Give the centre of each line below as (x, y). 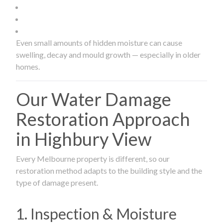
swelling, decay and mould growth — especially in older (108, 54)
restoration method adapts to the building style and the (109, 170)
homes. (28, 66)
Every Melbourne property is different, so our (93, 158)
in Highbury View (84, 139)
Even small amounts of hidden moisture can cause (99, 42)
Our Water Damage (94, 99)
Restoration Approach (103, 119)
